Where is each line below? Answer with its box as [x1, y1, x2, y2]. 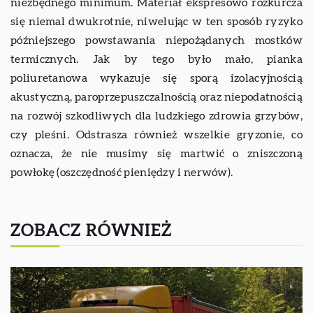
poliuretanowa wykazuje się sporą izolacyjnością [10, 73, 303, 85]
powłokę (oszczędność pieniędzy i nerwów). [10, 167, 233, 179]
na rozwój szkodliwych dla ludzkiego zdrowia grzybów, [10, 110, 303, 122]
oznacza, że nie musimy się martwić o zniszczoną [10, 148, 303, 160]
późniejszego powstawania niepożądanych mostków [10, 35, 303, 47]
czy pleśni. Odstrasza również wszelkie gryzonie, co [10, 129, 303, 141]
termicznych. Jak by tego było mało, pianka [10, 54, 303, 66]
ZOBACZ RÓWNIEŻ [10, 223, 172, 240]
